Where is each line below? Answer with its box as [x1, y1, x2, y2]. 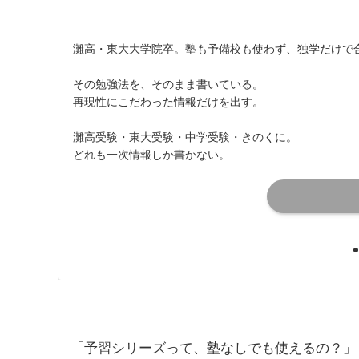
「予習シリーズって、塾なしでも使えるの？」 [71, 336, 357, 357]
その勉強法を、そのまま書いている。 [73, 75, 264, 91]
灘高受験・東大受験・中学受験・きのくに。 [73, 127, 297, 144]
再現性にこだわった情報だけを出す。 [73, 92, 264, 109]
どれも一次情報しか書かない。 [73, 145, 230, 162]
